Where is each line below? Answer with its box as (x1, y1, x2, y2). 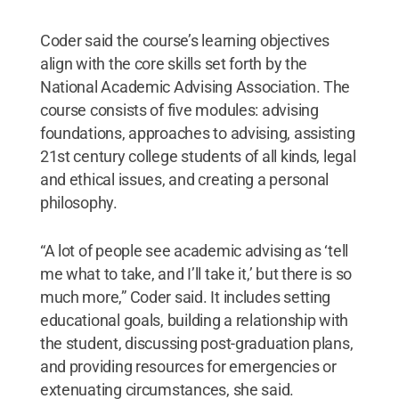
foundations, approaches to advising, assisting (39, 123, 355, 142)
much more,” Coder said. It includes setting (39, 287, 331, 306)
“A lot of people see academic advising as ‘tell (39, 240, 349, 260)
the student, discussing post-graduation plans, (39, 333, 354, 353)
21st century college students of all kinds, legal (39, 146, 356, 166)
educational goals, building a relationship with (39, 310, 349, 330)
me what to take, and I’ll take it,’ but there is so (39, 264, 353, 283)
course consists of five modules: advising (39, 100, 319, 119)
